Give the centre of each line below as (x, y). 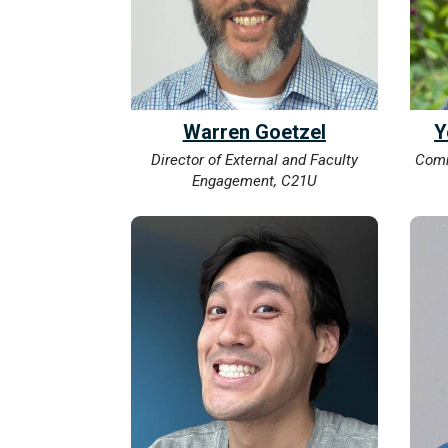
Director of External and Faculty (254, 160)
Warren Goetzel (254, 132)
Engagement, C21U (254, 181)
